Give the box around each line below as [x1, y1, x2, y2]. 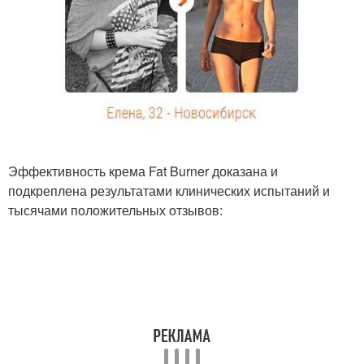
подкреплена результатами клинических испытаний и [8, 180, 330, 200]
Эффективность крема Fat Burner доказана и [8, 161, 278, 180]
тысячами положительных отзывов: [8, 200, 223, 219]
